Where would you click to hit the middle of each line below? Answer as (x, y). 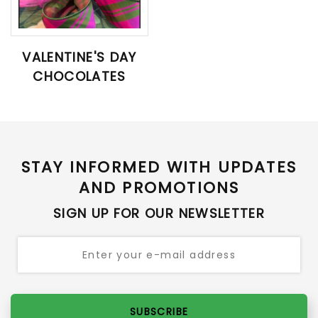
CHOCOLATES (79, 76)
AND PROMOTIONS (159, 187)
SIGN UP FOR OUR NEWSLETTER (159, 213)
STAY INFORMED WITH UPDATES (159, 167)
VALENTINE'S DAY (79, 57)
